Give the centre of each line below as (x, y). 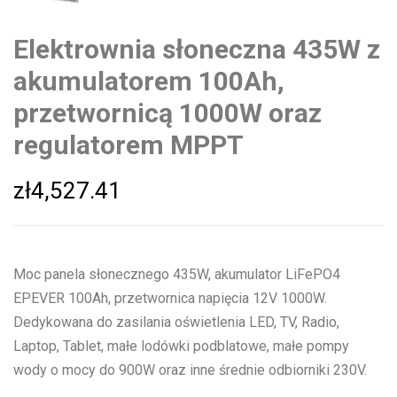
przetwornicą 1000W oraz (167, 113)
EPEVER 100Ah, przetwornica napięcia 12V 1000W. (170, 299)
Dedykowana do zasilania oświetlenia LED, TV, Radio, (176, 323)
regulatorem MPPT (128, 145)
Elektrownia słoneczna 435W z (197, 49)
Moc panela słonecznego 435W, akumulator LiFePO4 (177, 275)
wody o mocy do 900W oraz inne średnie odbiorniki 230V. (190, 370)
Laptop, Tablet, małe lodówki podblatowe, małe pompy (181, 346)
